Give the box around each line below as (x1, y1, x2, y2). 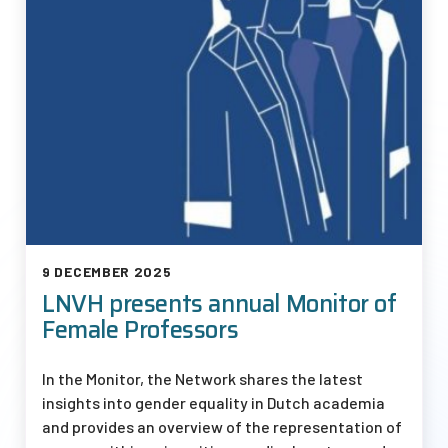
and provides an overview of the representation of (42, 417, 402, 437)
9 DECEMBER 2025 (42, 263, 172, 281)
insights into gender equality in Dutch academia (42, 393, 385, 413)
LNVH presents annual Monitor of (42, 285, 397, 324)
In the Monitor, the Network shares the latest (42, 369, 363, 389)
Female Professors (42, 311, 239, 350)
